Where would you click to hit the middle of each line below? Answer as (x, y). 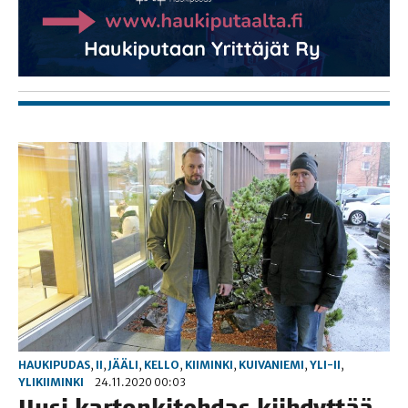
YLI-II (325, 364)
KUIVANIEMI (271, 364)
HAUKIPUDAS (54, 364)
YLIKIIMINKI (51, 382)
